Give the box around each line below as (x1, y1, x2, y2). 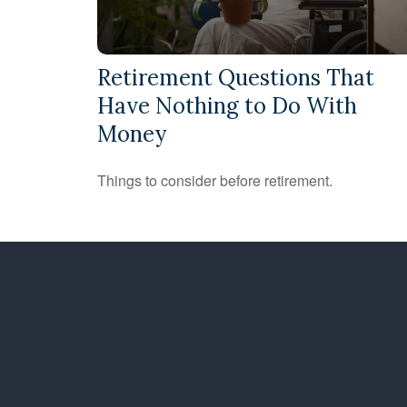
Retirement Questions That (97, 63, 374, 92)
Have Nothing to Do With (97, 91, 357, 120)
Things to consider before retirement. (97, 169, 333, 191)
